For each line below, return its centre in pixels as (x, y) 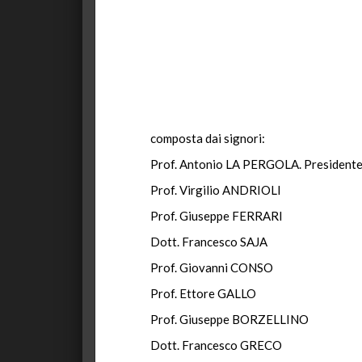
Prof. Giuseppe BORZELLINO (229, 319)
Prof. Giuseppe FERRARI (217, 216)
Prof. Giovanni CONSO (212, 267)
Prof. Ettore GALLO (203, 293)
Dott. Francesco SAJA (209, 242)
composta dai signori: (208, 138)
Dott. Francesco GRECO (216, 345)
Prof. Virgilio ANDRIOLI (216, 190)
